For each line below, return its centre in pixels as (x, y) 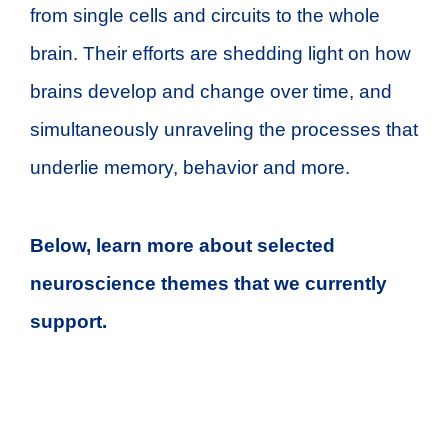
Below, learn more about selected (182, 245)
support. (68, 321)
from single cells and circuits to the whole (205, 15)
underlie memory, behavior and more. (190, 167)
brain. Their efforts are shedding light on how (220, 53)
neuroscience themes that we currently (208, 283)
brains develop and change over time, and (211, 91)
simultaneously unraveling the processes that (224, 129)
